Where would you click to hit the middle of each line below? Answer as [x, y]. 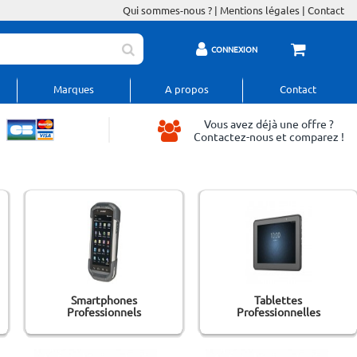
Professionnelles [278, 312]
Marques [73, 89]
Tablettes [279, 300]
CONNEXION [234, 49]
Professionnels [104, 312]
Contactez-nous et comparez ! [269, 136]
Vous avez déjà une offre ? [269, 124]
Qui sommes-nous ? [167, 10]
